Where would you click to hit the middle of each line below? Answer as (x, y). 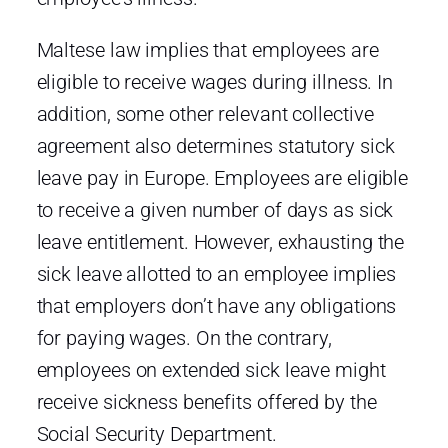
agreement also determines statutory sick (215, 145)
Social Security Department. (156, 433)
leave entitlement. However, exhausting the (220, 241)
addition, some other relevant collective (205, 113)
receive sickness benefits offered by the (206, 401)
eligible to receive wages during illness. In (215, 81)
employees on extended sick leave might (211, 369)
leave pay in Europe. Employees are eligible (222, 177)
